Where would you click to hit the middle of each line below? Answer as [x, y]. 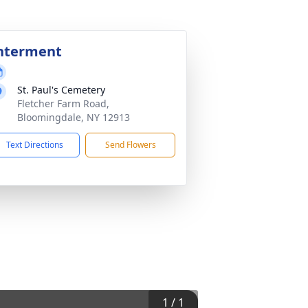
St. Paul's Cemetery [61, 90]
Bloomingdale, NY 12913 [74, 117]
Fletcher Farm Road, [63, 103]
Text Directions [35, 145]
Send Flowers [130, 145]
